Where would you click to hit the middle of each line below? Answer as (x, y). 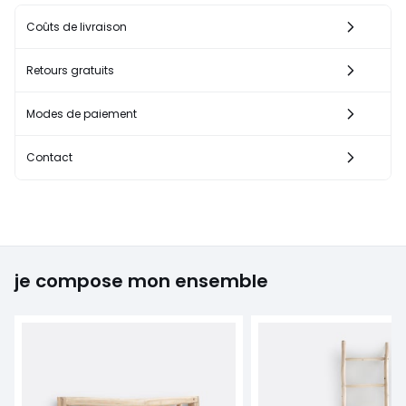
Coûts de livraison (77, 26)
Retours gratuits (70, 70)
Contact (49, 157)
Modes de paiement (82, 113)
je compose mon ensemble (141, 280)
